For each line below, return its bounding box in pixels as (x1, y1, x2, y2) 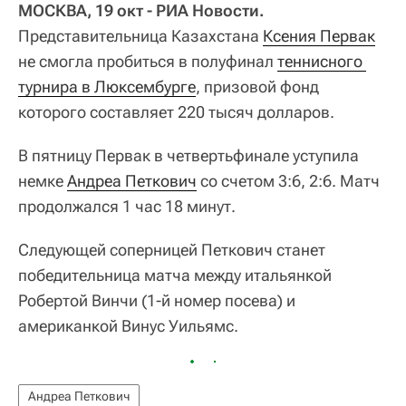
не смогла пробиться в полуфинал (18, 51, 277, 71)
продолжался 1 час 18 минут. (18, 196, 236, 216)
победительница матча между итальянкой (18, 265, 332, 285)
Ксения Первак (263, 25, 375, 45)
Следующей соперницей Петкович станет (18, 239, 325, 259)
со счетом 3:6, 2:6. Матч (197, 170, 380, 190)
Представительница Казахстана (18, 25, 263, 45)
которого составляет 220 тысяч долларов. (18, 101, 334, 121)
